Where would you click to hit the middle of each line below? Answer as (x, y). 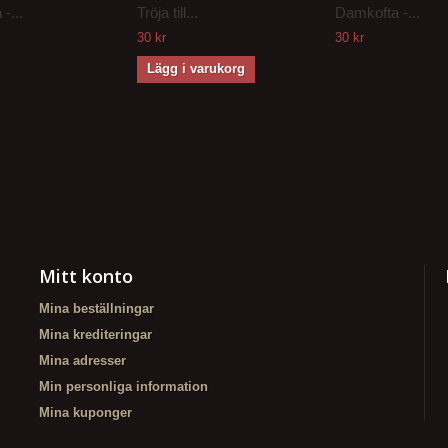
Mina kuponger (85, 412)
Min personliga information (123, 386)
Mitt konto (86, 276)
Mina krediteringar (95, 334)
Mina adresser (82, 360)
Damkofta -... (377, 12)
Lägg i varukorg (196, 68)
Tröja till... (167, 12)
